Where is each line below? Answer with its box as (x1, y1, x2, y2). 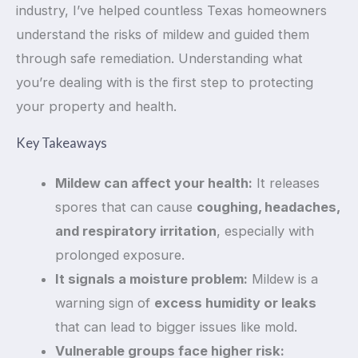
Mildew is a (248, 271, 319, 288)
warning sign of (55, 295, 155, 312)
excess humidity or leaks (154, 295, 317, 312)
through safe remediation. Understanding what (16, 50, 303, 66)
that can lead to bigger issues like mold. (55, 319, 298, 336)
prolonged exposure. (55, 247, 185, 264)
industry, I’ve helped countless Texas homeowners (16, 2, 327, 18)
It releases (253, 175, 320, 192)
